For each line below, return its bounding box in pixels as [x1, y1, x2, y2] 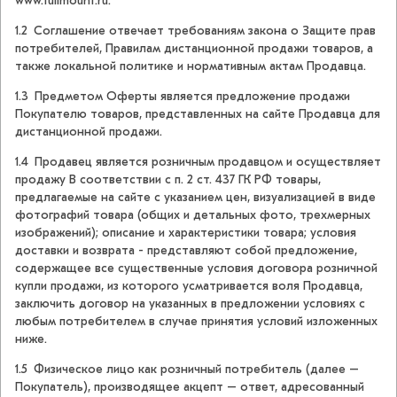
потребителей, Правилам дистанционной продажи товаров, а [15, 41, 373, 57]
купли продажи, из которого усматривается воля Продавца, [15, 278, 362, 294]
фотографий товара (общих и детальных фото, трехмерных [15, 207, 370, 223]
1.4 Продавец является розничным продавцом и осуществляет [15, 154, 381, 170]
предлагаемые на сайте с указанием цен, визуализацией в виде [15, 190, 376, 206]
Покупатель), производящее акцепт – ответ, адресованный [15, 379, 364, 395]
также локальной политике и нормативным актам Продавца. [15, 58, 366, 74]
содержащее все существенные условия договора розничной [15, 261, 378, 276]
